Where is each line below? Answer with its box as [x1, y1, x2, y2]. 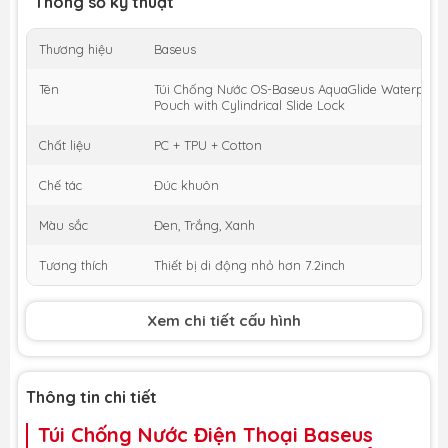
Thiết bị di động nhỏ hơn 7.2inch [154, 256, 345, 273]
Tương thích [39, 256, 108, 273]
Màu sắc [39, 216, 88, 233]
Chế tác [39, 176, 82, 193]
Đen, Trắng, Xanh [154, 216, 255, 233]
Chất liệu [39, 136, 91, 153]
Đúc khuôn [154, 176, 219, 193]
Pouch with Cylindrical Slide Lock [154, 96, 345, 113]
